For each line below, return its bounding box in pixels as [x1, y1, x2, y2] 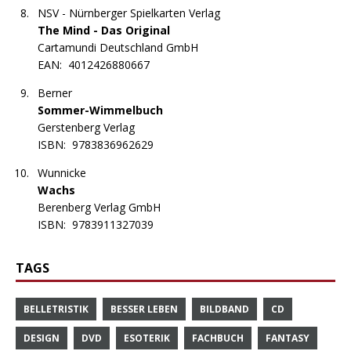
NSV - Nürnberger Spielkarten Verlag [38, 5, 220, 21]
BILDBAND [200, 302, 249, 317]
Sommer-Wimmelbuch [38, 103, 163, 118]
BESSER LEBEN [110, 302, 178, 317]
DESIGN [24, 331, 60, 346]
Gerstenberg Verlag [38, 120, 135, 136]
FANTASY [266, 331, 309, 346]
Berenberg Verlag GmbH [38, 200, 161, 215]
